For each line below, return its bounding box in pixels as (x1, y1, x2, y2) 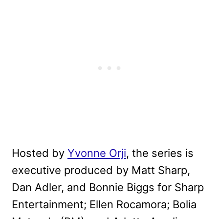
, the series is (126, 146, 194, 159)
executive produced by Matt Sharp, (12, 163, 190, 176)
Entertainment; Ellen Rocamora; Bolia (12, 197, 197, 211)
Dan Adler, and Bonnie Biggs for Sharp (12, 180, 204, 194)
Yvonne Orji (67, 146, 126, 159)
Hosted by (12, 146, 67, 159)
